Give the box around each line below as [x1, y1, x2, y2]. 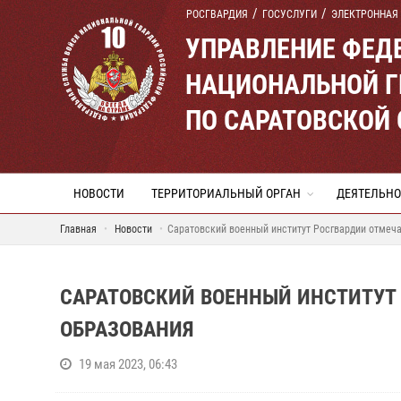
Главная [60, 223, 97, 235]
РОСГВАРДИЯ [186, 8, 248, 21]
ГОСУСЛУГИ [262, 8, 317, 21]
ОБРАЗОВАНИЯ [60, 317, 194, 342]
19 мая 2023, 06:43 [79, 356, 177, 372]
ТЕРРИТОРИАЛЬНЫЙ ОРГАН [151, 186, 301, 200]
